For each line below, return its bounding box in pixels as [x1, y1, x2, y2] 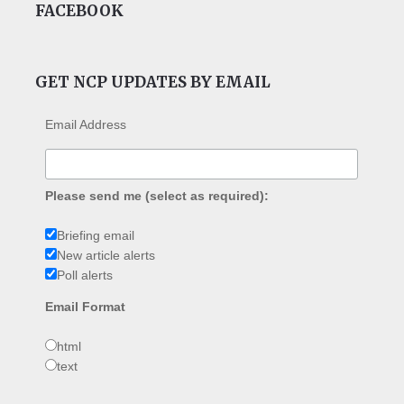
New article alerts [57, 248, 156, 263]
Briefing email [57, 228, 135, 243]
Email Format [45, 299, 126, 315]
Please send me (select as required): [45, 188, 270, 204]
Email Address [45, 116, 127, 132]
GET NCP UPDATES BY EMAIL [34, 71, 271, 92]
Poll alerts [57, 268, 114, 283]
